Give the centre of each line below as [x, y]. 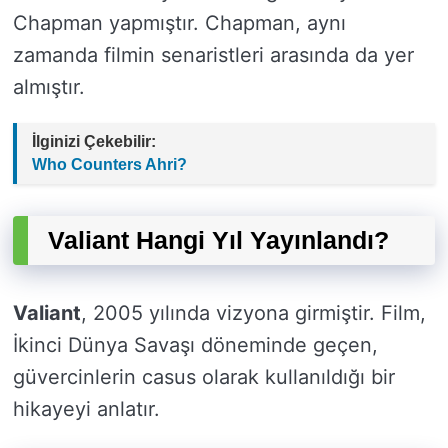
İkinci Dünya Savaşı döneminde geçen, [195, 345]
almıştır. [49, 87]
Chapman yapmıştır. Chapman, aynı [179, 23]
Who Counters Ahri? [109, 165]
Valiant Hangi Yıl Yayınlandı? [218, 240]
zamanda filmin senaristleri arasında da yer [213, 55]
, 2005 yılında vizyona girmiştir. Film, [253, 313]
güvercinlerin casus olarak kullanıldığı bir [204, 377]
